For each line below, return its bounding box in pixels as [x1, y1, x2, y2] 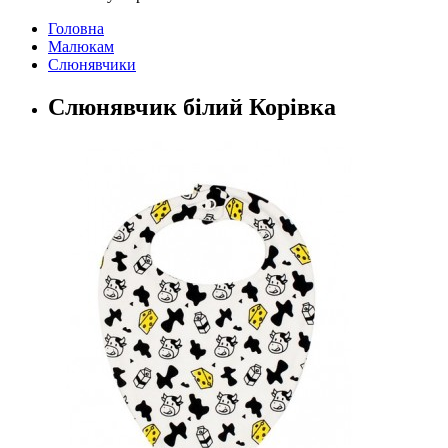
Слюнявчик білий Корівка [48, 94, 336, 121]
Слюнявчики [48, 56, 136, 74]
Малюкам [48, 38, 114, 56]
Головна [48, 20, 104, 38]
